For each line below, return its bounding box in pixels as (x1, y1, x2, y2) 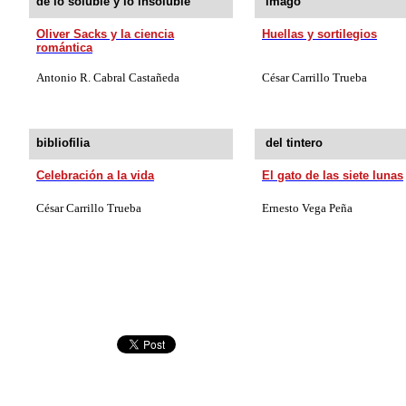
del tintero (266, 135, 323, 150)
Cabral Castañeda (91, 70, 179, 84)
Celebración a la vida (36, 168, 154, 182)
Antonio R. (36, 70, 91, 84)
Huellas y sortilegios (262, 26, 377, 41)
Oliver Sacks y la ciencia (36, 26, 174, 41)
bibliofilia (36, 135, 90, 150)
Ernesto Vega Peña (262, 200, 353, 215)
